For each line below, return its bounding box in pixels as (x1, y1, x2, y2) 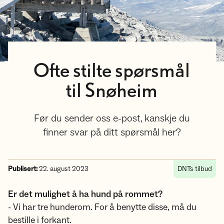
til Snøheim (66, 82, 158, 100)
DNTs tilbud (177, 164, 212, 173)
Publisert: (8, 164, 37, 173)
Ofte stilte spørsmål (33, 62, 190, 80)
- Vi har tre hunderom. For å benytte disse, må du (8, 201, 196, 213)
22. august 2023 (37, 164, 88, 173)
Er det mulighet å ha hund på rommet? (8, 188, 162, 200)
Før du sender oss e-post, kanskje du (33, 112, 190, 125)
